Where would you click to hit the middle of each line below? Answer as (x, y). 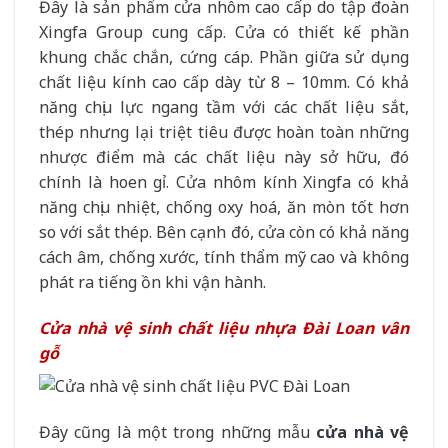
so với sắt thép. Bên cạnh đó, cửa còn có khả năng (224, 232)
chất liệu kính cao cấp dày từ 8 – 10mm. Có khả (224, 82)
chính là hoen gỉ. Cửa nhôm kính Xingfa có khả (224, 182)
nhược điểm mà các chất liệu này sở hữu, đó (224, 157)
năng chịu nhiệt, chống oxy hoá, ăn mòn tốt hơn (224, 207)
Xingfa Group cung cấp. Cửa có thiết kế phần (224, 32)
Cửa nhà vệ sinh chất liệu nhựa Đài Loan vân (224, 327)
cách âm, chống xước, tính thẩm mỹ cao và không (224, 257)
